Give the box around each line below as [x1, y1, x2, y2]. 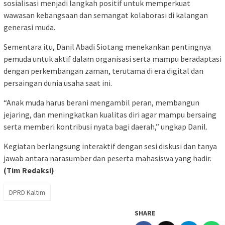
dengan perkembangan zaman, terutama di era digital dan [4, 65, 203, 76]
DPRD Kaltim [9, 187, 45, 197]
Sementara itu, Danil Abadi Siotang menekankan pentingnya [4, 41, 211, 52]
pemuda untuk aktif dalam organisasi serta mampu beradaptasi [4, 53, 221, 64]
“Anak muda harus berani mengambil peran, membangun [4, 97, 199, 107]
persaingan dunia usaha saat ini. [4, 77, 112, 88]
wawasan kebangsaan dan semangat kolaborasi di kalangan [4, 10, 208, 20]
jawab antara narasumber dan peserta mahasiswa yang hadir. [4, 153, 211, 163]
